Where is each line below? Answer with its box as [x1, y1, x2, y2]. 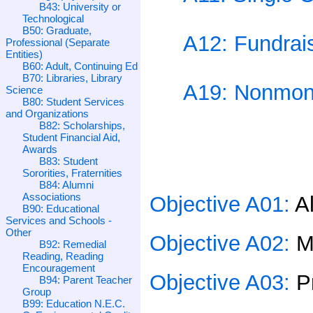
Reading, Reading [22, 249, 103, 262]
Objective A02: [150, 231, 297, 256]
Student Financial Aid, [22, 131, 120, 143]
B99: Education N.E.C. [22, 297, 125, 310]
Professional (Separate [6, 36, 110, 48]
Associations [22, 190, 81, 203]
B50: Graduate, [22, 24, 92, 36]
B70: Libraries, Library [22, 71, 122, 84]
